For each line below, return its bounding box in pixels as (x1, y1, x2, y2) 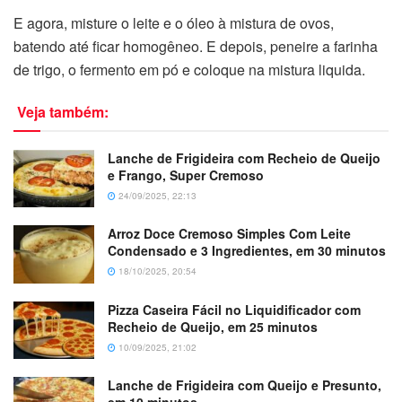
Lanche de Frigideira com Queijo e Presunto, (108, 376, 381, 395)
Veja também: (17, 101, 109, 123)
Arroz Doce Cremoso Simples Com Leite (108, 224, 351, 243)
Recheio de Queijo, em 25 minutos (108, 317, 318, 336)
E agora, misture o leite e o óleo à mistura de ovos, (13, 13, 334, 34)
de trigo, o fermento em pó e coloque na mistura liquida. (13, 59, 365, 81)
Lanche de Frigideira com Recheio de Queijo (108, 149, 380, 168)
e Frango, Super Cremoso (108, 166, 264, 185)
